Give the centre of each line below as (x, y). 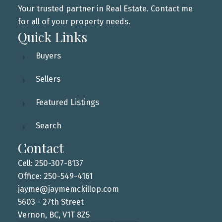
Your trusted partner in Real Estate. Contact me (105, 8)
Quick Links (52, 37)
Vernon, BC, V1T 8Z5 (54, 215)
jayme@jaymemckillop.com (68, 189)
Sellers (48, 79)
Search (48, 125)
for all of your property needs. (74, 21)
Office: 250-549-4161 (55, 176)
